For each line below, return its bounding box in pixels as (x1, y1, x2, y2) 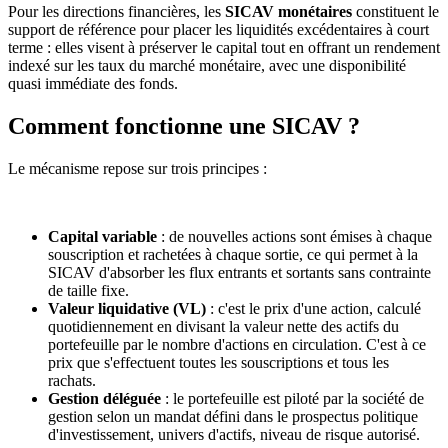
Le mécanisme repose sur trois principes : (8, 159, 267, 177)
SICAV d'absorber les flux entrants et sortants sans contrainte (48, 263, 431, 281)
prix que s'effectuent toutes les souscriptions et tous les (48, 353, 389, 371)
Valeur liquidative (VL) (48, 299, 206, 317)
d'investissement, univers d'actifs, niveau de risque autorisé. (48, 425, 420, 443)
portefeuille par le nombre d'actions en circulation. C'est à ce (48, 335, 426, 353)
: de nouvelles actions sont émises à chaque (157, 227, 432, 245)
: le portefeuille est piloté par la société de (161, 389, 424, 407)
